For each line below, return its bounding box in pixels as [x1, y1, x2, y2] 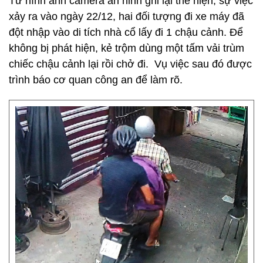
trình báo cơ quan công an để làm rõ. [9, 74, 183, 86]
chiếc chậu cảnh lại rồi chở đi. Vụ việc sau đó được [9, 58, 252, 70]
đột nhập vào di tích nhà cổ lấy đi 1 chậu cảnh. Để [9, 26, 243, 38]
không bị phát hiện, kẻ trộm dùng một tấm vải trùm [9, 42, 244, 54]
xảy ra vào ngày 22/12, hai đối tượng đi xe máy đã [9, 11, 244, 22]
